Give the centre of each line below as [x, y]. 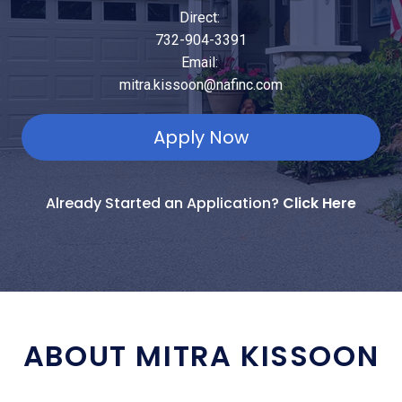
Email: [201, 62]
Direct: [201, 17]
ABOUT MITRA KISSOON [201, 355]
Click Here [319, 203]
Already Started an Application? [164, 203]
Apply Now [201, 137]
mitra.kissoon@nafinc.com [201, 84]
